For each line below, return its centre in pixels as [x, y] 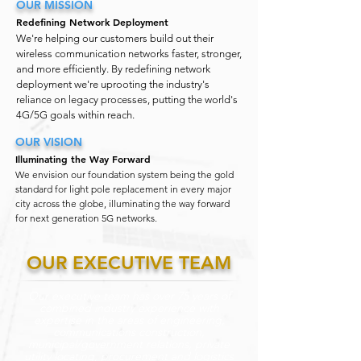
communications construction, [129, 332]
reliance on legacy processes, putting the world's [127, 100]
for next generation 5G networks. [86, 218]
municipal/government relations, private [129, 344]
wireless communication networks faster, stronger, [129, 54]
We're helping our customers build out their [115, 38]
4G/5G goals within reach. [75, 115]
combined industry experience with [129, 308]
